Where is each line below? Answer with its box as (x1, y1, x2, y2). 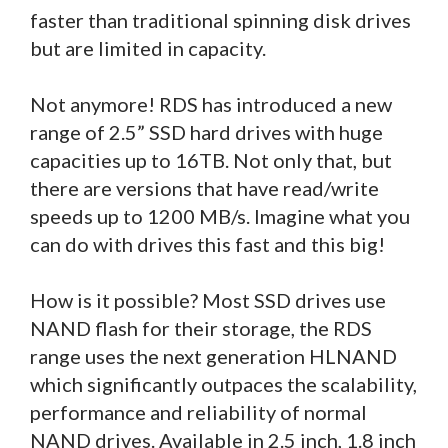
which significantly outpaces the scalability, (30, 371, 417, 396)
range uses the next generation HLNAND (30, 343, 397, 368)
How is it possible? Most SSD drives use (30, 287, 386, 312)
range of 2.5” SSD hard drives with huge (30, 119, 383, 144)
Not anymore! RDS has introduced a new (30, 91, 392, 116)
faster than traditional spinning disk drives (30, 7, 411, 32)
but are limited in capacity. (30, 35, 270, 60)
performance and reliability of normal (30, 399, 367, 424)
